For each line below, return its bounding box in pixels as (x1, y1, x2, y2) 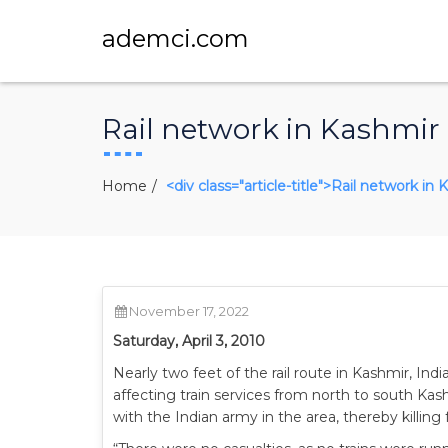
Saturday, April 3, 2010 (113, 332, 265, 350)
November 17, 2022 (129, 303, 249, 319)
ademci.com (102, 24, 249, 53)
